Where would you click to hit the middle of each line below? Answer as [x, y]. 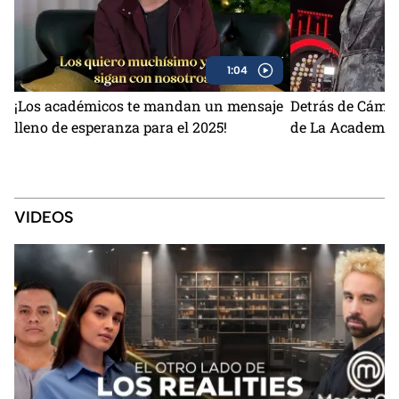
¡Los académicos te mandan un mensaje [149, 105]
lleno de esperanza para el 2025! [121, 126]
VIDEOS [44, 217]
